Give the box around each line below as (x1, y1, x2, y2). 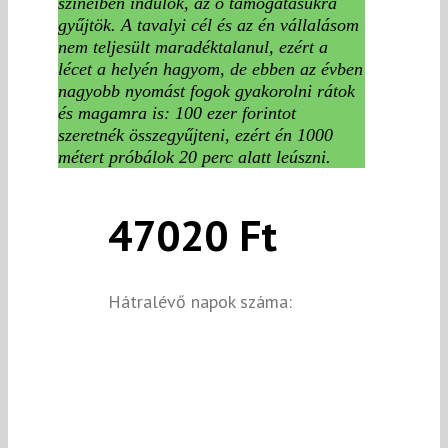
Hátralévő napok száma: (108, 289, 292, 313)
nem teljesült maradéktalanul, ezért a (58, 36, 328, 57)
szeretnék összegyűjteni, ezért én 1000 (58, 124, 333, 145)
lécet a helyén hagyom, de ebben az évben (58, 58, 363, 79)
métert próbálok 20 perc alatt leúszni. (58, 146, 331, 167)
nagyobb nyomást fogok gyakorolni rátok (58, 80, 355, 101)
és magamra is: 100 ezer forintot (58, 102, 296, 123)
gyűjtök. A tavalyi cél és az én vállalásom (58, 14, 359, 35)
